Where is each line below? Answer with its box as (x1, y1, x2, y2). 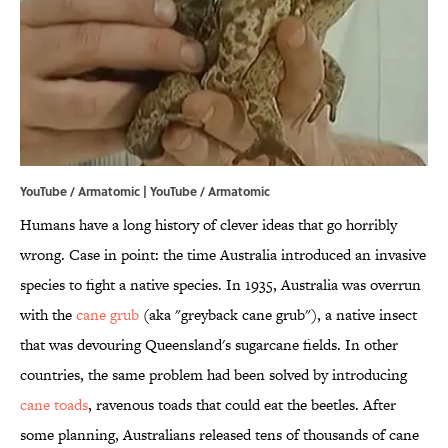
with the (20, 304, 76, 326)
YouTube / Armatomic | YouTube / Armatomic (20, 182, 270, 201)
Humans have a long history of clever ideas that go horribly (20, 214, 397, 236)
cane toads (20, 394, 88, 416)
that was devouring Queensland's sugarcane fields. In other (20, 334, 398, 356)
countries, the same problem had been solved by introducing (20, 364, 407, 386)
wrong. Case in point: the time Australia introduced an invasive (20, 244, 426, 266)
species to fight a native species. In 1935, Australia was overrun (20, 274, 421, 296)
